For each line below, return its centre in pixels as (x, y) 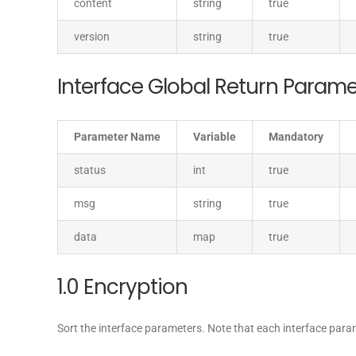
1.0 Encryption (122, 287)
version (92, 37)
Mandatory (296, 137)
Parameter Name (117, 137)
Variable (215, 137)
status (90, 170)
